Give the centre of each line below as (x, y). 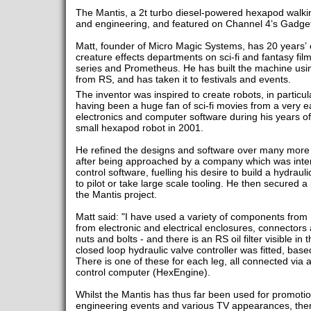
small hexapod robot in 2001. (141, 127)
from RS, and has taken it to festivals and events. (183, 79)
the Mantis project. (117, 194)
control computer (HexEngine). (144, 272)
